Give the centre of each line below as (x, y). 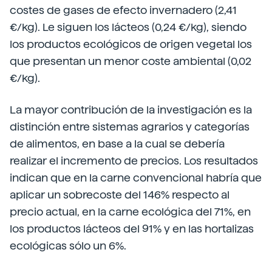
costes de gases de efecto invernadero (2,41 (123, 10)
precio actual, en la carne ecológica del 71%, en (130, 212)
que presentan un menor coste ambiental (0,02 (131, 61)
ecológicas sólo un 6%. (68, 246)
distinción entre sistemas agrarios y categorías (130, 127)
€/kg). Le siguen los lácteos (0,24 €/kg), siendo (128, 27)
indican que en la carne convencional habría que (136, 178)
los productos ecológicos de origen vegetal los (131, 44)
